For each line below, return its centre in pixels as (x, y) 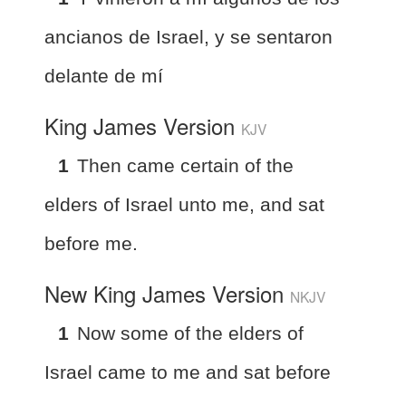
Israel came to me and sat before (188, 372)
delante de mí (104, 75)
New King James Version (167, 293)
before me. (91, 243)
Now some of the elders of (190, 333)
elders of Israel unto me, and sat (184, 204)
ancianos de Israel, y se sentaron (188, 36)
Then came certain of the (185, 165)
